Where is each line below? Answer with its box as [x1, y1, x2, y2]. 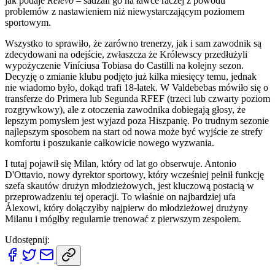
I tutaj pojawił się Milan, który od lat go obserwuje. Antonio [5, 158, 236, 169]
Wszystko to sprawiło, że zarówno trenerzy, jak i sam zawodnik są [5, 37, 261, 48]
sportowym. [5, 17, 51, 28]
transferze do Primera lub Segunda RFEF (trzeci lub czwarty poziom [5, 93, 270, 104]
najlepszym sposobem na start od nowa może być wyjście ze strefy [5, 126, 263, 137]
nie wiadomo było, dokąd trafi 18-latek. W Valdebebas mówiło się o [5, 82, 268, 93]
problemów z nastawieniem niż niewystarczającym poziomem [5, 6, 244, 17]
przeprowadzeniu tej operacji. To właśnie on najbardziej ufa [5, 191, 236, 202]
